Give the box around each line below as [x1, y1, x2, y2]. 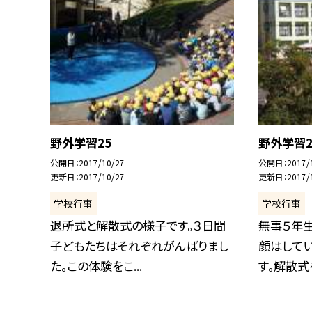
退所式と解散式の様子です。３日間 [50, 216, 226, 234]
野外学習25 [50, 134, 111, 151]
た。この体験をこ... [50, 256, 142, 274]
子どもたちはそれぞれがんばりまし [50, 236, 228, 254]
